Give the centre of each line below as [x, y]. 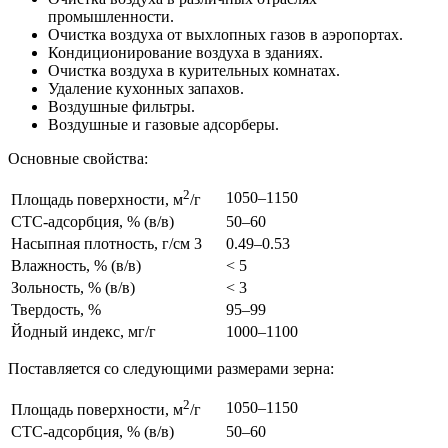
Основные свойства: [78, 159]
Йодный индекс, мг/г [83, 332]
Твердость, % [56, 310]
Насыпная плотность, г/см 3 [106, 244]
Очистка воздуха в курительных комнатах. [194, 71]
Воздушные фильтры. [121, 107]
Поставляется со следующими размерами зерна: [171, 369]
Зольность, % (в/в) [73, 288]
